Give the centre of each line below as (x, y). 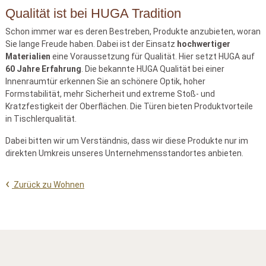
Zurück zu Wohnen (48, 184)
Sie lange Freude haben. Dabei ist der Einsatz (91, 44)
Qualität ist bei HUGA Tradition (93, 13)
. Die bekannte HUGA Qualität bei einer (153, 69)
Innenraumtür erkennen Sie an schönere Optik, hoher (105, 81)
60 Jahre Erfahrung (43, 69)
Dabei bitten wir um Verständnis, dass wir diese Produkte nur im (127, 140)
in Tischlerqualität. (41, 118)
